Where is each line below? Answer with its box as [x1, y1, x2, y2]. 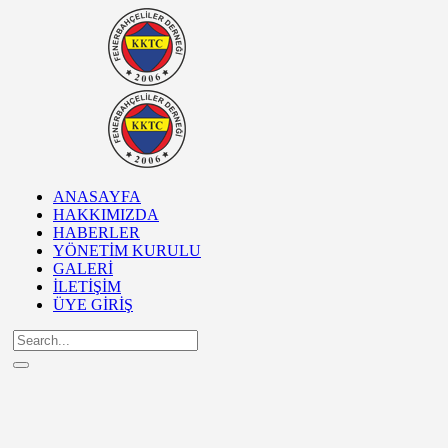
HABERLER [53, 224, 140, 241]
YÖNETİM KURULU [53, 242, 201, 259]
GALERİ [53, 260, 113, 277]
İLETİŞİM [53, 278, 121, 295]
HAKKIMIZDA [53, 206, 159, 223]
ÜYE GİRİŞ [53, 296, 133, 313]
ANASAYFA [53, 188, 141, 205]
